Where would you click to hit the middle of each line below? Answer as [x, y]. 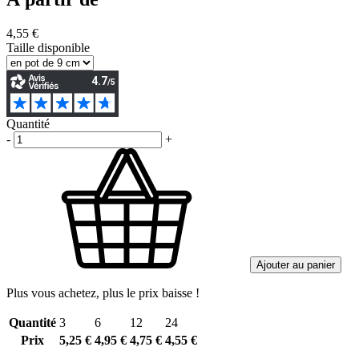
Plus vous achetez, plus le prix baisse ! [103, 292]
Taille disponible [48, 47]
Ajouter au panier [296, 264]
